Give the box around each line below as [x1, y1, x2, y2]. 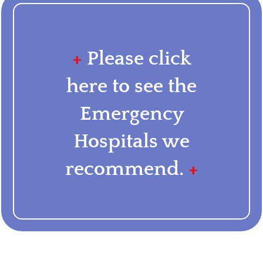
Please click [87, 47, 191, 70]
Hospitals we [73, 130, 190, 153]
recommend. [65, 157, 188, 180]
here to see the [66, 75, 197, 97]
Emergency [79, 102, 184, 125]
